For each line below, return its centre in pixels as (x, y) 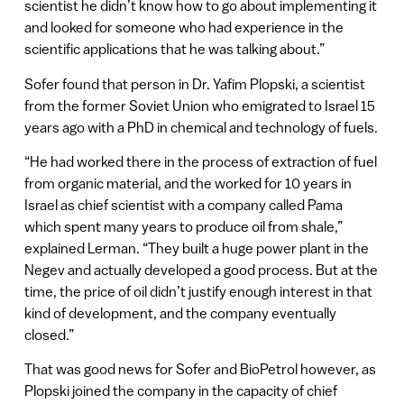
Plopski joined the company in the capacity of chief (180, 391)
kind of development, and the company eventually (180, 312)
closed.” (49, 334)
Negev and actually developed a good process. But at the (201, 269)
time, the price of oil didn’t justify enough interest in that (198, 291)
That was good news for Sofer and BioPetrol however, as (200, 369)
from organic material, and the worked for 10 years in (188, 183)
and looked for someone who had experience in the (184, 28)
